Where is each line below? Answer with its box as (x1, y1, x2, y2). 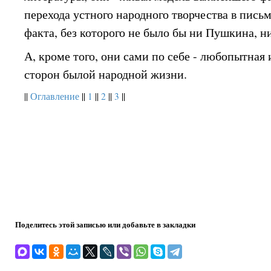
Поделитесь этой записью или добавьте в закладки (15, 218, 195, 230)
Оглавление (30, 90, 80, 102)
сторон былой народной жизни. (24, 66, 188, 83)
